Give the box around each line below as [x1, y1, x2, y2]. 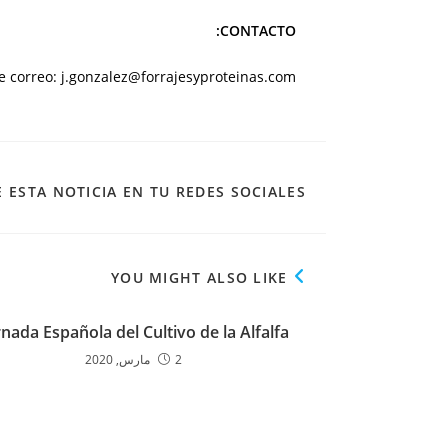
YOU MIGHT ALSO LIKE [110, 268, 288, 287]
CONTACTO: [220, 21, 296, 40]
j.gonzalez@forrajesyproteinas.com [61, 67, 296, 86]
